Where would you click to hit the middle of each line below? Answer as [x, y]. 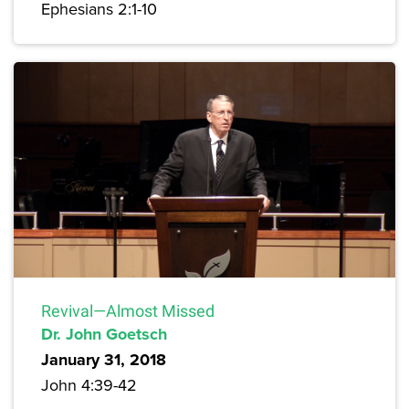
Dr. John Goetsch [104, 334]
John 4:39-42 [89, 384]
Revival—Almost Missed [128, 310]
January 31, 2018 [104, 359]
